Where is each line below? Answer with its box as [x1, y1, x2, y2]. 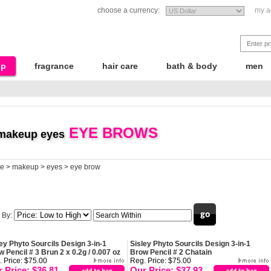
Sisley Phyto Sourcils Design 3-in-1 [130, 240, 250, 248]
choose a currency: [97, 6, 160, 15]
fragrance [34, 61, 74, 71]
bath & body [166, 61, 217, 71]
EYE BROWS [65, 125, 158, 142]
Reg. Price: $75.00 [130, 256, 191, 265]
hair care [102, 61, 138, 71]
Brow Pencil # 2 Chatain [130, 248, 212, 256]
